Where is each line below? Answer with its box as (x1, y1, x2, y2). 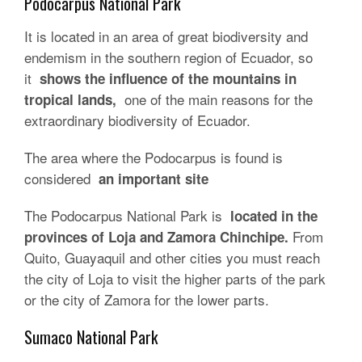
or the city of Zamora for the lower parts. (24, 289, 269, 309)
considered (24, 168, 99, 188)
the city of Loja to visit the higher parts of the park (24, 268, 326, 288)
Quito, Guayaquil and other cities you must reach (24, 247, 320, 267)
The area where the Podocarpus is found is (24, 147, 283, 167)
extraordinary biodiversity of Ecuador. (24, 110, 250, 130)
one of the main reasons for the (116, 89, 313, 109)
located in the (226, 206, 318, 225)
